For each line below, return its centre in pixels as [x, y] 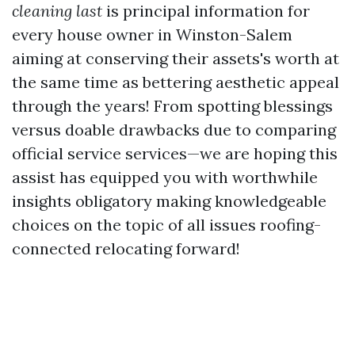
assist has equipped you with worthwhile [165, 177]
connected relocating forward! [126, 248]
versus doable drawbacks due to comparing [174, 130]
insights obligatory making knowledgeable [169, 201]
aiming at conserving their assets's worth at [176, 58]
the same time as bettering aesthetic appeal [176, 82]
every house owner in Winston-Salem [152, 34]
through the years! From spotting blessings [172, 106]
